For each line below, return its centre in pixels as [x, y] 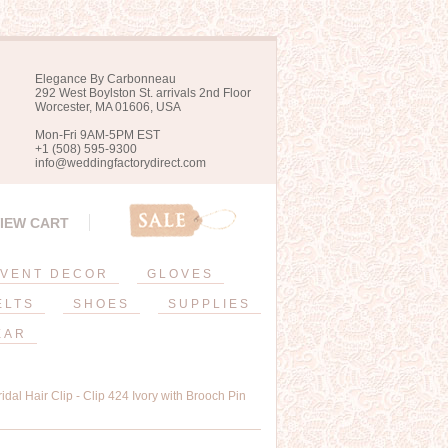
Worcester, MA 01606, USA [108, 107]
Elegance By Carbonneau [105, 79]
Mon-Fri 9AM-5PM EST [97, 135]
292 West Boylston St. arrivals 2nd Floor [143, 93]
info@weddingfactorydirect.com [120, 163]
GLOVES [180, 274]
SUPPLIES [209, 304]
